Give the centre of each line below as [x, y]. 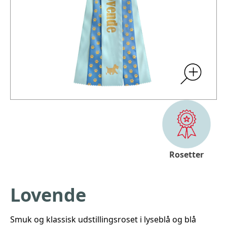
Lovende [48, 195]
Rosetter [186, 155]
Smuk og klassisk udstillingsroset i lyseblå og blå [103, 219]
